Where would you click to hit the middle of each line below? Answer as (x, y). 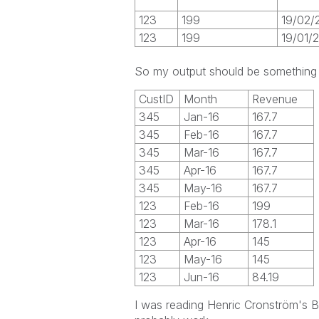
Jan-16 (201, 117)
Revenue (274, 99)
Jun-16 (201, 277)
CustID (156, 99)
